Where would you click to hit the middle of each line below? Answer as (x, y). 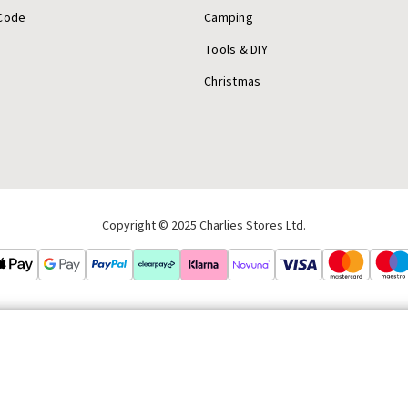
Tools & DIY (236, 51)
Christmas (233, 82)
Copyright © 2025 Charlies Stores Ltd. (204, 226)
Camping (229, 19)
